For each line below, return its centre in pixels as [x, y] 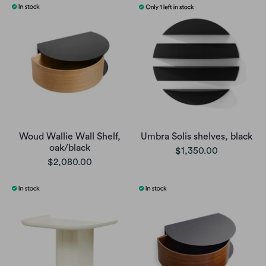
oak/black [69, 148]
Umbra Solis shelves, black [197, 136]
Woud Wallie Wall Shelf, [69, 136]
